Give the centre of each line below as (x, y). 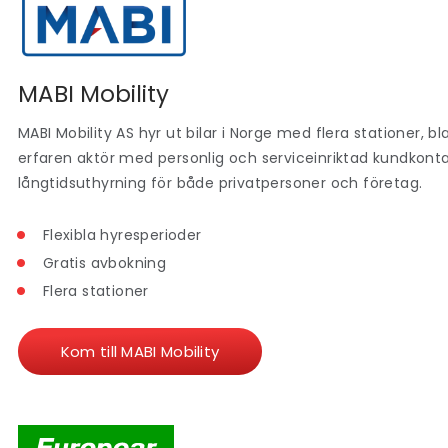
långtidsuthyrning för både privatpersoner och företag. (220, 183)
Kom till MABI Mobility (140, 351)
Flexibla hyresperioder (122, 234)
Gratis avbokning (104, 262)
